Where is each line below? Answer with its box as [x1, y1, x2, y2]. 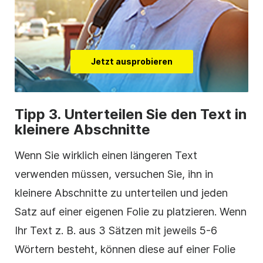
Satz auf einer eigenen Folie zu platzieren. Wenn [15, 205, 247, 218]
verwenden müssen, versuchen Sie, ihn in [15, 168, 213, 181]
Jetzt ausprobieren [90, 56, 173, 67]
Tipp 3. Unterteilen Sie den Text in [15, 106, 247, 123]
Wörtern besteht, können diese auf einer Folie [15, 243, 235, 256]
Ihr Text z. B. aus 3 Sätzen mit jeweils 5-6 [15, 224, 217, 237]
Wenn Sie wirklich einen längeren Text [15, 149, 197, 162]
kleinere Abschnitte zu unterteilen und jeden [15, 187, 228, 200]
